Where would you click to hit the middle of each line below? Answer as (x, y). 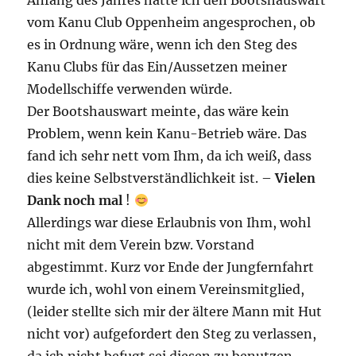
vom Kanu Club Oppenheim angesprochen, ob (172, 23)
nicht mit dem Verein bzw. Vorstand (141, 245)
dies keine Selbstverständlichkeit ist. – (151, 178)
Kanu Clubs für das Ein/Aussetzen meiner (157, 67)
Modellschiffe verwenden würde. (130, 89)
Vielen (296, 178)
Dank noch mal (75, 201)
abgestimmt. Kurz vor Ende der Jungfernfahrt (171, 267)
